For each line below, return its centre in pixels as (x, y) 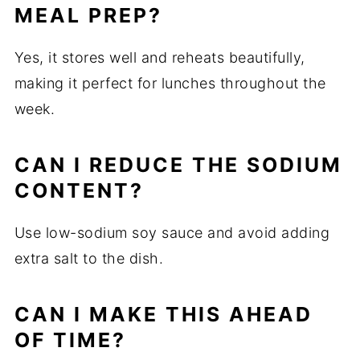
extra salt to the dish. (89, 259)
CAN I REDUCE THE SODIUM (178, 165)
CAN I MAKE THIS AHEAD (163, 315)
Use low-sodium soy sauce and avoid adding (172, 233)
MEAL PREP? (88, 16)
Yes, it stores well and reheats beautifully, (160, 58)
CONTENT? (79, 191)
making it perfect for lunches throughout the (170, 84)
